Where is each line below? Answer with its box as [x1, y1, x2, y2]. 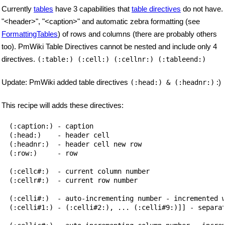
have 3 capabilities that [53, 4, 132, 13]
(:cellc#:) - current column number [9, 167, 150, 175]
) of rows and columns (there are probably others [58, 29, 217, 38]
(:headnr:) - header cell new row [9, 140, 142, 148]
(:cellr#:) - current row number [9, 176, 138, 184]
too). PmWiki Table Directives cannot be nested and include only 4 [2, 42, 217, 51]
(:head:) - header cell [9, 131, 109, 139]
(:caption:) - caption [9, 122, 93, 130]
